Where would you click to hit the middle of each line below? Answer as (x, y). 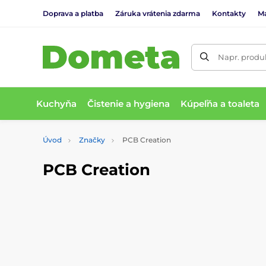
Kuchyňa (57, 103)
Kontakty (229, 13)
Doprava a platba (73, 13)
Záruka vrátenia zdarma (158, 13)
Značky (92, 140)
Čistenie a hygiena (129, 103)
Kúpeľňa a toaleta (220, 103)
